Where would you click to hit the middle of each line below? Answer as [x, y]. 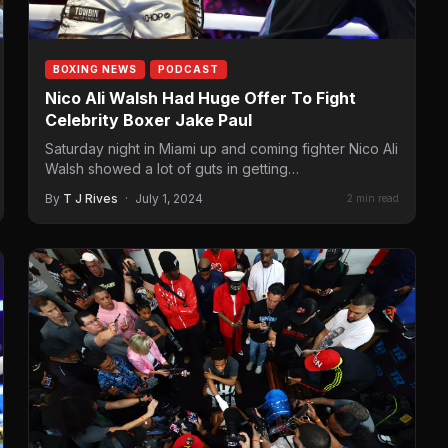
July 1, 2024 [169, 198]
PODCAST [188, 68]
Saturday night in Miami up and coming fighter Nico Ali [221, 148]
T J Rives [90, 198]
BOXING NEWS [95, 68]
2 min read [373, 198]
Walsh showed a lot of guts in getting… [172, 168]
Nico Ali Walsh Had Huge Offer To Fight [200, 97]
